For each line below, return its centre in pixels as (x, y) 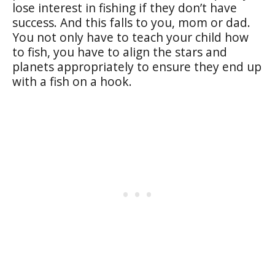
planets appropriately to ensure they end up (137, 67)
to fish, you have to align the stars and (120, 52)
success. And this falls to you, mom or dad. (131, 22)
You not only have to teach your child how (130, 37)
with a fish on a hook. (72, 81)
